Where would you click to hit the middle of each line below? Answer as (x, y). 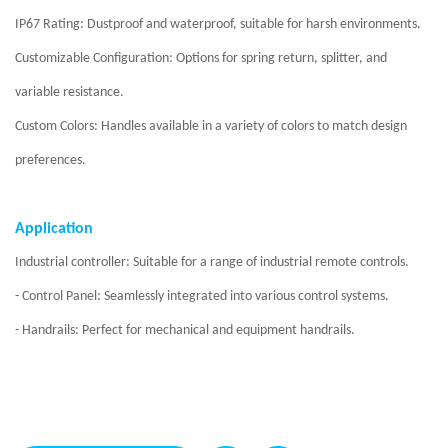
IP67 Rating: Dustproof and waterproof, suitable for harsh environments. (218, 24)
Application (54, 228)
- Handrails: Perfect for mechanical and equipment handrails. (185, 330)
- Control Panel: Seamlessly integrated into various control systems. (202, 296)
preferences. (50, 160)
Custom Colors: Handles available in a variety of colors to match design (211, 126)
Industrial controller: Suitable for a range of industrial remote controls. (212, 262)
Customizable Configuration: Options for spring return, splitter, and (201, 58)
